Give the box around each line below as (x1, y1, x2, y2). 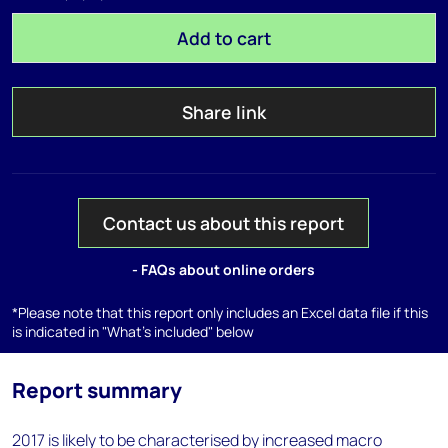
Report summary (12, 376, 182, 404)
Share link (181, 100, 266, 124)
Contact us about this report (103, 211, 345, 235)
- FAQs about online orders (132, 260, 316, 279)
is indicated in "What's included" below (12, 322, 254, 341)
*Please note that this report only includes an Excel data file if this (12, 303, 428, 322)
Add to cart (176, 26, 271, 50)
